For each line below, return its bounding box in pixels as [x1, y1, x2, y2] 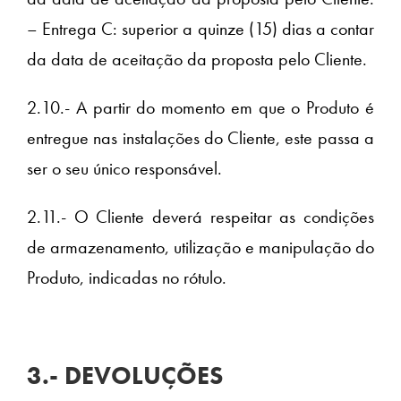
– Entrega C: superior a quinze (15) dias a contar [27, 17, 374, 41]
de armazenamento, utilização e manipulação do [27, 235, 374, 260]
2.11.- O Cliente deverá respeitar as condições [27, 205, 374, 229]
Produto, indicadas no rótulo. [27, 266, 226, 290]
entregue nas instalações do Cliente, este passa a [27, 126, 374, 150]
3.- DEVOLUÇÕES [27, 360, 223, 392]
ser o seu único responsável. [27, 157, 222, 181]
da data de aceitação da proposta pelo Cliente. [27, 47, 367, 72]
